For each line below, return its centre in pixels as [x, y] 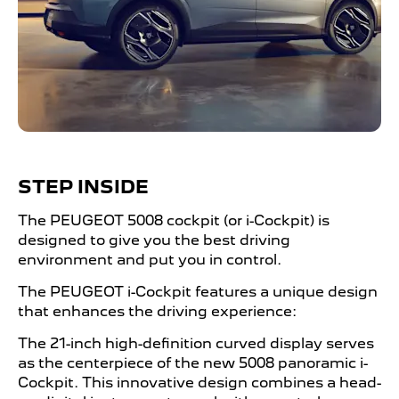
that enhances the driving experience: [157, 311]
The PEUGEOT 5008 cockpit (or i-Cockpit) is [174, 220]
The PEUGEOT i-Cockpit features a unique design [198, 291]
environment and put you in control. [150, 259]
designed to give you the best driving [154, 240]
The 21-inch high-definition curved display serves [196, 343]
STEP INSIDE [83, 187]
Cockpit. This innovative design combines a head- [199, 382]
